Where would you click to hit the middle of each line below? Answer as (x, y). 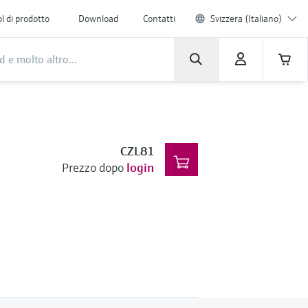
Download (98, 19)
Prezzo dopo (92, 167)
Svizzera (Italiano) (246, 19)
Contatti (159, 19)
